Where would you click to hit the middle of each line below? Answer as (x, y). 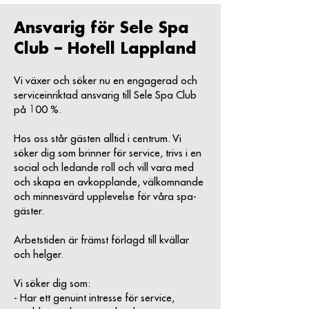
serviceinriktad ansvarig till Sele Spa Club (105, 96)
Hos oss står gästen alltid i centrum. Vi (98, 139)
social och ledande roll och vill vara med (104, 168)
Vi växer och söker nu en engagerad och (106, 81)
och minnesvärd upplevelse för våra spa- (105, 197)
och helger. (39, 255)
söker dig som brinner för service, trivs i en (108, 153)
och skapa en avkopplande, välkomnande (109, 182)
